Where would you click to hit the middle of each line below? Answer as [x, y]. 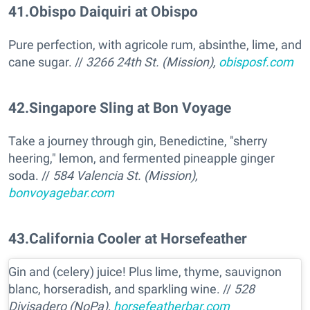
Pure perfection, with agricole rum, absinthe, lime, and [155, 44]
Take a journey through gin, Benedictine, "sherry [138, 140]
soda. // [30, 175]
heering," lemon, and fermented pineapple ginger [142, 158]
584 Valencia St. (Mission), [125, 175]
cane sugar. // [47, 62]
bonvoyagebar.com [61, 192]
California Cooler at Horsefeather [138, 238]
